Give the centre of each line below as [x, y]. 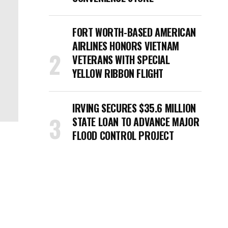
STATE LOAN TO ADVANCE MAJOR [136, 122]
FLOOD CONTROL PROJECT [123, 135]
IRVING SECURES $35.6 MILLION [134, 108]
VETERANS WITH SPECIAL [121, 60]
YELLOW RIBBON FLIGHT [118, 73]
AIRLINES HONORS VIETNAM [126, 46]
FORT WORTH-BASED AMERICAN [134, 32]
